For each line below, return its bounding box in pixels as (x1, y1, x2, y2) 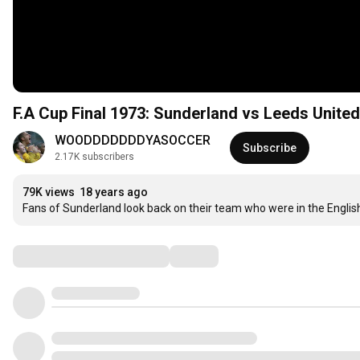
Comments (12, 246, 92, 265)
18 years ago (80, 186, 148, 198)
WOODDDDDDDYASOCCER (55, 133, 211, 148)
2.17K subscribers (55, 151, 134, 162)
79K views (22, 186, 75, 198)
